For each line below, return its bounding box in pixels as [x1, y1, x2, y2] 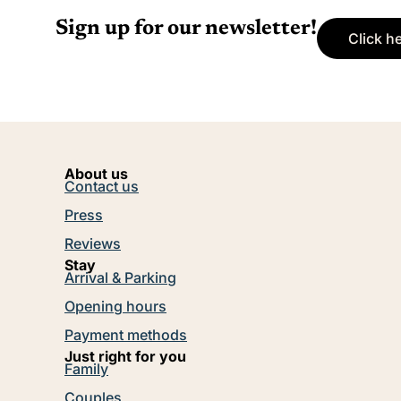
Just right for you [64, 346, 186, 365]
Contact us [64, 176, 139, 195]
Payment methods [64, 325, 187, 344]
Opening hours [64, 296, 166, 315]
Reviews [64, 234, 121, 252]
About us [64, 164, 128, 183]
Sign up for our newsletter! [55, 17, 317, 39]
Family [64, 359, 108, 378]
